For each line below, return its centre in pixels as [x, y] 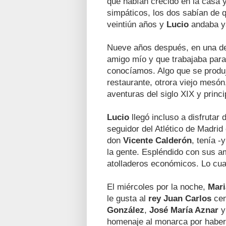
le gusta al [128, 198]
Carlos [198, 198]
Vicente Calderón [157, 140]
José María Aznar [184, 210]
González [126, 210]
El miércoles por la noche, [157, 186]
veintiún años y [137, 24]
